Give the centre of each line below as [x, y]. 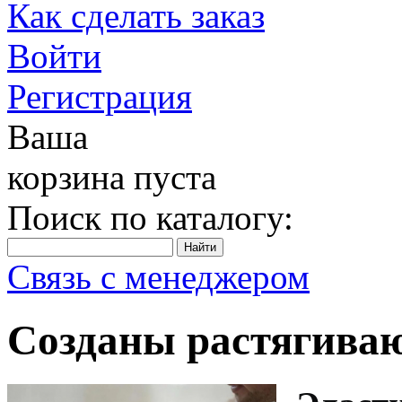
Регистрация [100, 96]
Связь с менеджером [158, 277]
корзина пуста [112, 177]
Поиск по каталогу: [150, 218]
